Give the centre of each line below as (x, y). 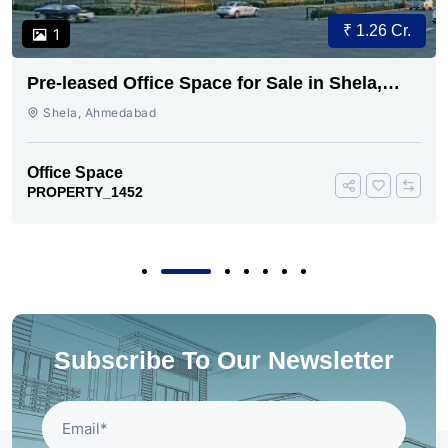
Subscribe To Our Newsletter (224, 359)
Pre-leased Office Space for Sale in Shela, (204, 82)
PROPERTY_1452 (85, 191)
